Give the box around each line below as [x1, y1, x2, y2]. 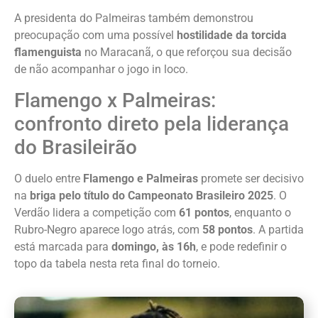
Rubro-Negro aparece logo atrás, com [14, 222, 202, 236]
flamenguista [14, 45, 82, 60]
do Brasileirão [14, 135, 137, 159]
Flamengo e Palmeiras [83, 171, 198, 185]
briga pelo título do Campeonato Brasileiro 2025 [30, 188, 273, 202]
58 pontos [202, 222, 253, 236]
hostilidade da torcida [177, 28, 287, 43]
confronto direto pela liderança [14, 111, 289, 136]
